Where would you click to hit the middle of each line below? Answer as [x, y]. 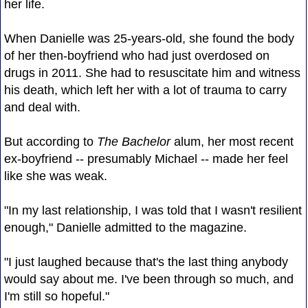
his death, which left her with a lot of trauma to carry [145, 90]
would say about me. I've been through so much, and [148, 279]
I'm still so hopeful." [56, 296]
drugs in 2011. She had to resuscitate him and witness [152, 73]
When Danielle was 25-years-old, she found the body [149, 38]
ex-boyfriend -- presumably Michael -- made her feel [146, 158]
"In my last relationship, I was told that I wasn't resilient [153, 210]
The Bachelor [133, 141]
